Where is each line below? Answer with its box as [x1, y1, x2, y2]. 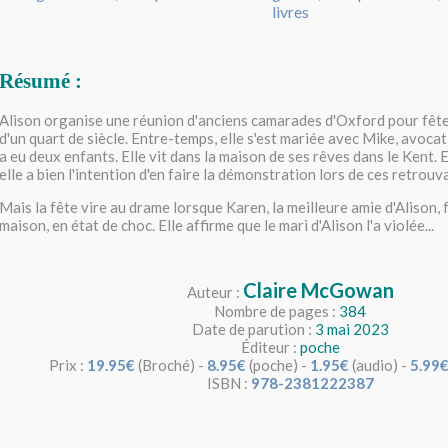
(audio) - [349, 356, 410, 375]
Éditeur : [240, 338, 300, 357]
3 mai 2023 [314, 320, 389, 339]
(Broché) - [135, 356, 207, 375]
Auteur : [186, 283, 243, 302]
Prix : [49, 356, 87, 375]
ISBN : [206, 374, 251, 393]
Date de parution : [191, 320, 315, 339]
